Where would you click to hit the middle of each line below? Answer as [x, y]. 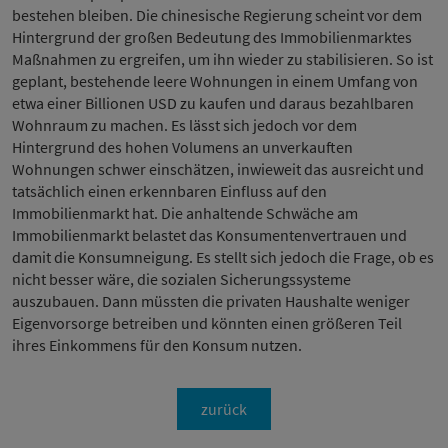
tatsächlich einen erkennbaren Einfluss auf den [169, 191]
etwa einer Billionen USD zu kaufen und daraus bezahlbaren [213, 103]
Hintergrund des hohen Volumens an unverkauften [182, 147]
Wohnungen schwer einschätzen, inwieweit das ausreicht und [218, 169]
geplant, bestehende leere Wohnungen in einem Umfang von [215, 81]
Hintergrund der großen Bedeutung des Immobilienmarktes [212, 37]
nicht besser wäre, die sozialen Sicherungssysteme [181, 279]
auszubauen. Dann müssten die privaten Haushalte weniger [211, 301]
